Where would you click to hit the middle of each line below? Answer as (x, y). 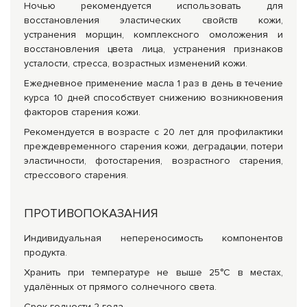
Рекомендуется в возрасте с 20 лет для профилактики (153, 132)
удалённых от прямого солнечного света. (120, 287)
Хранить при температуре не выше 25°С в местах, (153, 272)
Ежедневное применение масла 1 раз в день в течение (153, 83)
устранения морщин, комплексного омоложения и (153, 35)
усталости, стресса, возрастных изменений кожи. (136, 63)
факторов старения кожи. (82, 112)
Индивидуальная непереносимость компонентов (153, 238)
